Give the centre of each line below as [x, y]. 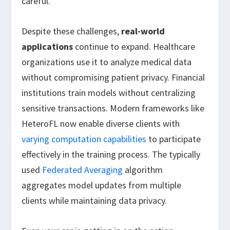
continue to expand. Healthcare [134, 46]
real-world [143, 31]
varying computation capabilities [84, 139]
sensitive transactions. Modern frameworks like [113, 108]
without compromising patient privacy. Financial [113, 77]
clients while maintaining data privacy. [94, 200]
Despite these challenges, [72, 31]
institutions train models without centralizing [109, 92]
